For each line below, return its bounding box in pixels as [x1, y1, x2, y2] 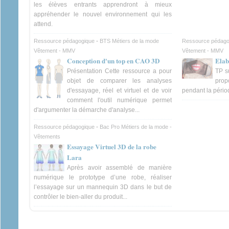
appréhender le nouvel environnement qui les [34, 10, 172, 18]
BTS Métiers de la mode [100, 37, 159, 44]
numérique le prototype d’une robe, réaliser [34, 173, 172, 181]
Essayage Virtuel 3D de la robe [67, 141, 156, 152]
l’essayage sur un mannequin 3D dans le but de [34, 183, 172, 191]
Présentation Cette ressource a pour [67, 67, 172, 75]
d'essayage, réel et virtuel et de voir [67, 86, 172, 94]
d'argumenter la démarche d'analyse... [34, 106, 140, 113]
